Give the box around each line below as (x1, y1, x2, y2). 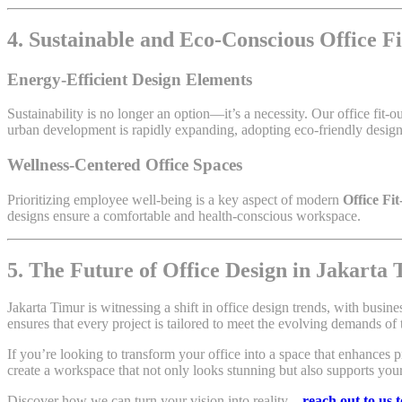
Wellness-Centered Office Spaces (7, 154, 242, 174)
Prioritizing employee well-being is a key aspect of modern (7, 191, 343, 207)
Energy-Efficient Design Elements (7, 69, 252, 89)
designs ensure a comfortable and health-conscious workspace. (7, 207, 361, 223)
